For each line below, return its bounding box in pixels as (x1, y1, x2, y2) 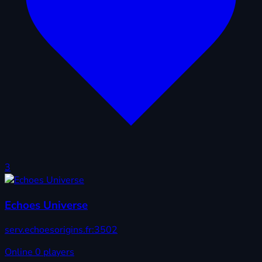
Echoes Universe (5, 197, 88, 213)
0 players (35, 246, 74, 259)
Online (5, 246, 35, 259)
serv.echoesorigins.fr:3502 (5, 223, 118, 237)
